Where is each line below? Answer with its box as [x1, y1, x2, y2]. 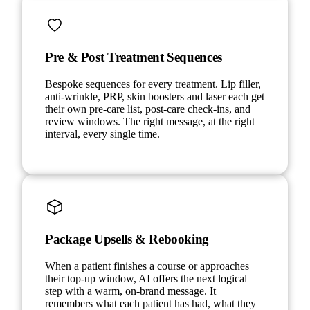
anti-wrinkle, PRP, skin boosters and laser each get [45, 90, 264, 102]
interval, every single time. [45, 127, 160, 140]
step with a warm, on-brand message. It [45, 285, 216, 298]
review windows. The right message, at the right [45, 115, 255, 127]
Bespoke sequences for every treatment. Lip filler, [45, 77, 261, 90]
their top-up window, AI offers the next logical [45, 273, 247, 285]
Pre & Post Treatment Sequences [45, 49, 222, 64]
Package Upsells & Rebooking [45, 232, 209, 247]
